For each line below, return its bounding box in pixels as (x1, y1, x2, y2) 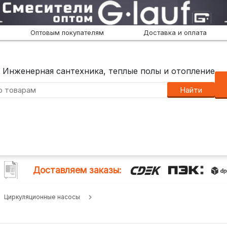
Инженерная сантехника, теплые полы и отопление (3, 66, 215, 76)
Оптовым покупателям (30, 28, 104, 36)
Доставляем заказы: (32, 165, 122, 175)
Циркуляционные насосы (4, 193, 80, 201)
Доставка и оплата (143, 28, 207, 36)
